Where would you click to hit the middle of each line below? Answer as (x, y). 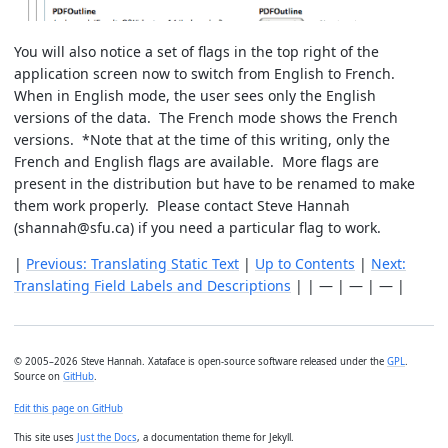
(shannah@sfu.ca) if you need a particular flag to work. (197, 228)
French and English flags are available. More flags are (196, 162)
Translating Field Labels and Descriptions (152, 286)
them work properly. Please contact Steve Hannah (182, 206)
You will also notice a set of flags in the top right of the (196, 52)
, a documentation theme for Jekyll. (215, 437)
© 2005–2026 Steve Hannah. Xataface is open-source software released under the (200, 362)
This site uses (45, 437)
